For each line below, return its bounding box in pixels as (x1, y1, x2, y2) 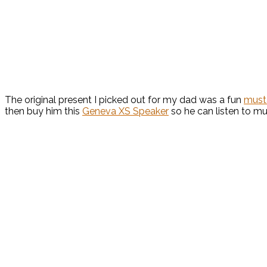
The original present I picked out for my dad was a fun (5, 94, 244, 106)
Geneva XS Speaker (82, 105, 169, 117)
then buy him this (5, 105, 82, 117)
